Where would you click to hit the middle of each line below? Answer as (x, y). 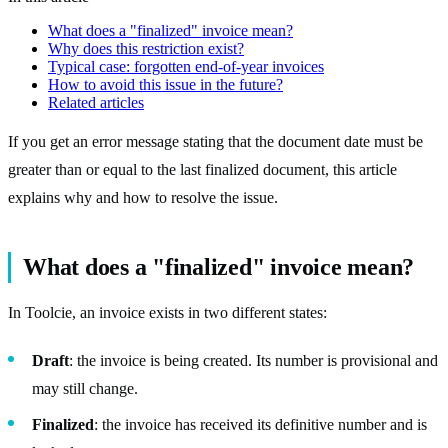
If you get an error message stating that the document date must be (215, 141)
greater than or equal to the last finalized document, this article (202, 169)
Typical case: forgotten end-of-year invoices (186, 66)
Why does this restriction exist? (146, 48)
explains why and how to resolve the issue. (143, 197)
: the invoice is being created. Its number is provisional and (253, 360)
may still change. (85, 388)
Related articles (96, 102)
